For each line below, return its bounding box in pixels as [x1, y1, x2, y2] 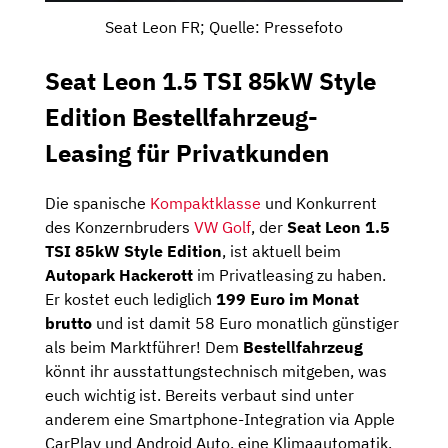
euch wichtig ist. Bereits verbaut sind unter [45, 384, 354, 405]
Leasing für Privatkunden [45, 136, 329, 169]
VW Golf [194, 216, 251, 237]
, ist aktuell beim [222, 240, 341, 261]
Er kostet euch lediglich [45, 288, 216, 309]
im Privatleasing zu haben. [193, 264, 386, 285]
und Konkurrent [261, 192, 377, 213]
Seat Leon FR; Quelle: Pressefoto [105, 16, 343, 37]
